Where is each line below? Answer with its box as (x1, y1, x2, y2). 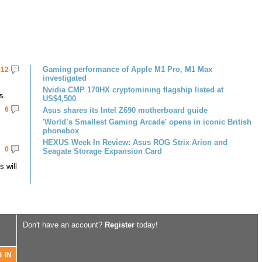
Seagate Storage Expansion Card (43, 147, 162, 156)
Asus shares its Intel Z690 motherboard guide (43, 106, 208, 115)
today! (135, 220, 158, 229)
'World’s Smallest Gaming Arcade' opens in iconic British (43, 118, 251, 126)
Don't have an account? (23, 220, 105, 229)
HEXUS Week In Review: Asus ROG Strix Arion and (43, 138, 227, 147)
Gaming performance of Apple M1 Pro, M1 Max (43, 65, 212, 74)
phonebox (43, 126, 79, 135)
